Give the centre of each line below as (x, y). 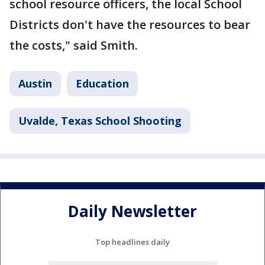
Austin (35, 83)
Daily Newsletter (132, 211)
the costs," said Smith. (74, 45)
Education (102, 83)
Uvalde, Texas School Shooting (100, 121)
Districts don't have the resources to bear (130, 25)
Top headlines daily (132, 242)
